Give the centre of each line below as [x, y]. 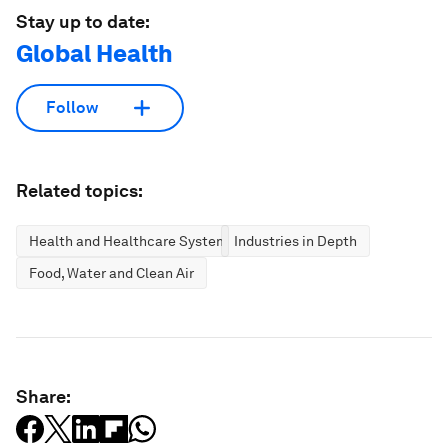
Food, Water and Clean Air [111, 272]
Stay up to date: [83, 21]
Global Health [94, 53]
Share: [43, 396]
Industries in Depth [295, 240]
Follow [72, 108]
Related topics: [79, 190]
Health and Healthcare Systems [132, 240]
